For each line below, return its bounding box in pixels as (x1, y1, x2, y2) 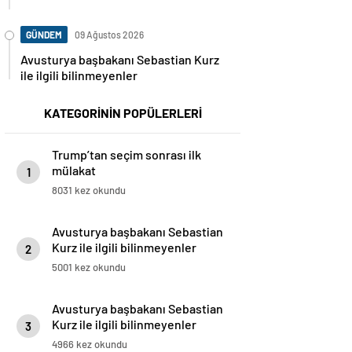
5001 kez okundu (52, 261, 126, 274)
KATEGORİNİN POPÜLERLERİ (43, 105, 202, 121)
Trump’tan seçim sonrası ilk (52, 147, 201, 163)
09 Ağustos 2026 (75, 29, 144, 41)
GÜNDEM (26, 29, 62, 41)
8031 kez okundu (52, 184, 126, 197)
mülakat (52, 163, 96, 178)
